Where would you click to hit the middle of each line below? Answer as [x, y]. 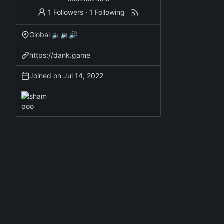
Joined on [46, 75]
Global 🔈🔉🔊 [53, 34]
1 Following [107, 12]
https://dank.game [60, 55]
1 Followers [66, 12]
